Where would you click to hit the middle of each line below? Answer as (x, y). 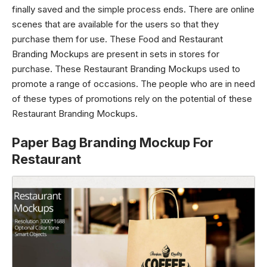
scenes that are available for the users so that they (115, 24)
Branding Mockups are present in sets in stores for (116, 54)
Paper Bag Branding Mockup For (113, 142)
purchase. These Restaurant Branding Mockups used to (126, 69)
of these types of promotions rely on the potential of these (132, 98)
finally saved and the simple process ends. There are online (133, 9)
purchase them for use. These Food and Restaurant (117, 39)
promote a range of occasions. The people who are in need (133, 83)
